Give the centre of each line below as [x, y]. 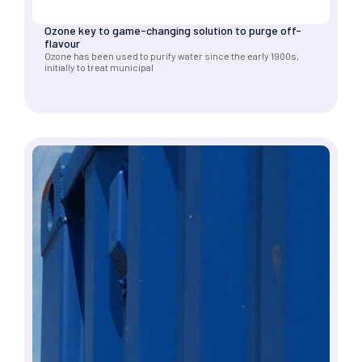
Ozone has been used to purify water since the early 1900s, [172, 55]
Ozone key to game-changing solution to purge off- [173, 30]
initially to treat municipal [99, 67]
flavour [62, 43]
